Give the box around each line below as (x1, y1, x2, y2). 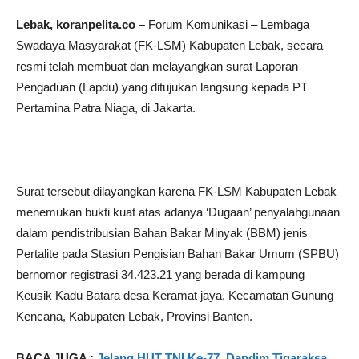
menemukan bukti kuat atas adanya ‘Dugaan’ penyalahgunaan (16, 205, 340, 219)
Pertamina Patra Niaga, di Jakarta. (16, 101, 196, 115)
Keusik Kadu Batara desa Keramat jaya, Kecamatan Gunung (16, 288, 333, 302)
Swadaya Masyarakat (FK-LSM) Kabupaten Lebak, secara (16, 38, 323, 52)
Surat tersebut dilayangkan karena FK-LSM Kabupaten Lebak (16, 184, 337, 198)
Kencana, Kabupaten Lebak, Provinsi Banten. (16, 309, 252, 323)
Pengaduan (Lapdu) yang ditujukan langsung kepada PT (16, 80, 308, 94)
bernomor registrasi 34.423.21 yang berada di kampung (16, 268, 305, 281)
